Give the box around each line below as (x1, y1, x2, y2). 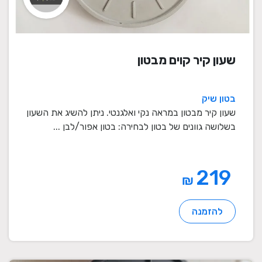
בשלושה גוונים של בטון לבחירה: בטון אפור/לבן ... (53, 121, 236, 133)
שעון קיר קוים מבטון (137, 53, 236, 68)
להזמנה (192, 206, 223, 218)
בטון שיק (202, 93, 236, 105)
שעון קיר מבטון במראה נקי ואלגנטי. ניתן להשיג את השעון (26, 107, 236, 119)
